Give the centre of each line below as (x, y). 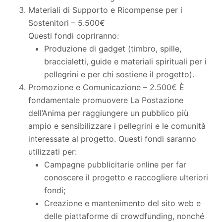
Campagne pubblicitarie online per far (115, 164)
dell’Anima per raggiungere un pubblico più (108, 113)
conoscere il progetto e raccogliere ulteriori (126, 177)
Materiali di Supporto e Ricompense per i (105, 10)
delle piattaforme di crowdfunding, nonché (124, 216)
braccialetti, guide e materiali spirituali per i (125, 61)
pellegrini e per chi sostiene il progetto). (119, 74)
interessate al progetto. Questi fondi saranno (112, 139)
